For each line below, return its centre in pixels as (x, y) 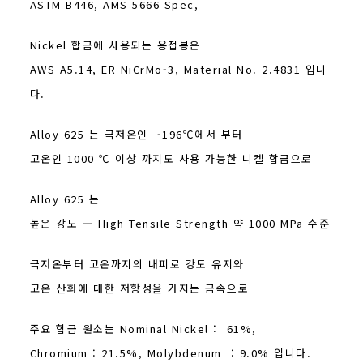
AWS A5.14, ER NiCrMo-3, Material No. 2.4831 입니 (178, 69)
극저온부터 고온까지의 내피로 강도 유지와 (137, 264)
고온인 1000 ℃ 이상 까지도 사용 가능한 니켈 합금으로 (171, 158)
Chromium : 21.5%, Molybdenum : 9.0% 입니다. (171, 353)
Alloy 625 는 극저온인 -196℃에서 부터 (136, 134)
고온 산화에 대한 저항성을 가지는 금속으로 (139, 288)
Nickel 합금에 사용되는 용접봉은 (115, 45)
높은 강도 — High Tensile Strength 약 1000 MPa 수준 (180, 223)
